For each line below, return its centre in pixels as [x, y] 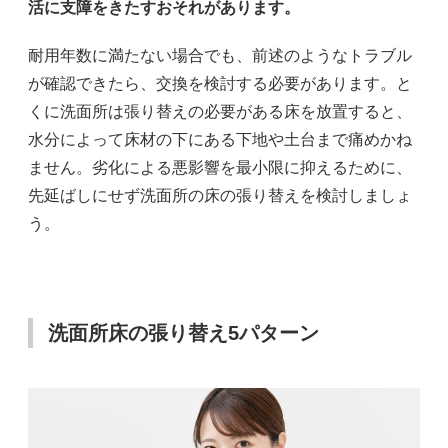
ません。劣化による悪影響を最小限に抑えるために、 [220, 167]
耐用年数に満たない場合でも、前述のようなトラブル [220, 55]
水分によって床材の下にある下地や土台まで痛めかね [220, 139]
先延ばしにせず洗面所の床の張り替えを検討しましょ [220, 195]
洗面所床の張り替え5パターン [183, 333]
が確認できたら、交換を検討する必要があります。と [220, 83]
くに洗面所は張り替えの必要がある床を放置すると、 [220, 111]
